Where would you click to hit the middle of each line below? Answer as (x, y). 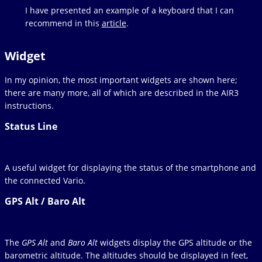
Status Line (31, 127)
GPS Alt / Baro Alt (45, 201)
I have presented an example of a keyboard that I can (129, 11)
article (114, 23)
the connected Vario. (45, 181)
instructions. (29, 106)
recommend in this (63, 23)
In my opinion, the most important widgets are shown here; (121, 80)
